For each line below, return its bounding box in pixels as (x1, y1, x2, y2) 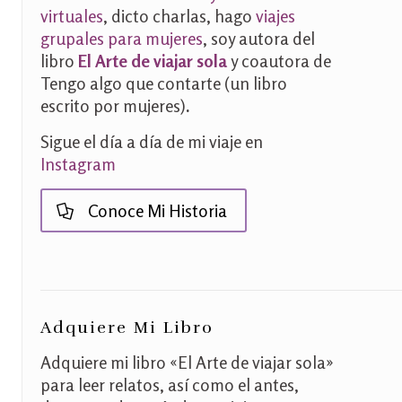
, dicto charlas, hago (103, 5, 256, 26)
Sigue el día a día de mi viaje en (40, 131, 263, 152)
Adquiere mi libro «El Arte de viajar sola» (40, 352, 334, 372)
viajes (256, 5, 295, 26)
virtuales (40, 5, 103, 26)
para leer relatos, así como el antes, (40, 374, 299, 395)
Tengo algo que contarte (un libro (40, 73, 287, 93)
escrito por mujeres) (40, 95, 186, 116)
